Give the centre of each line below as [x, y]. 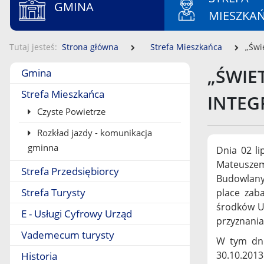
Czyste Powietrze [70, 111]
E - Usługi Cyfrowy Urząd [77, 214]
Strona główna [90, 47]
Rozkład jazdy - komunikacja [93, 133]
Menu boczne [43, 70]
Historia [39, 256]
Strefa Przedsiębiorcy [70, 171]
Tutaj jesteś [32, 47]
